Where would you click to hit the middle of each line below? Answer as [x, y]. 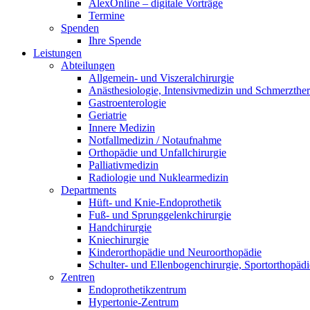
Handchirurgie [120, 227]
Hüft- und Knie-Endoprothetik [155, 202]
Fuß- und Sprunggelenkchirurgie [160, 215]
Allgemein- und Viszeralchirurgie [161, 78]
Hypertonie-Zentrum [134, 302]
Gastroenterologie [127, 103]
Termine [107, 16]
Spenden [80, 28]
